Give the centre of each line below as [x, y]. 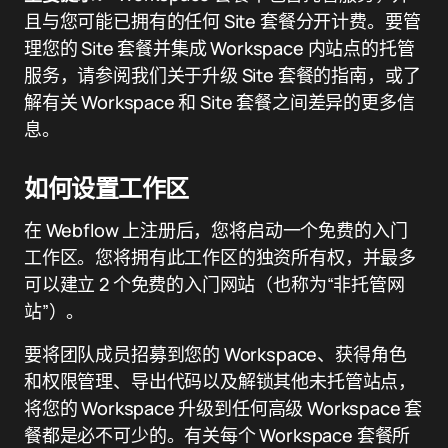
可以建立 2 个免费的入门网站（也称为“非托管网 [214, 284]
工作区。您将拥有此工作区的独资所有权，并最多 [220, 257]
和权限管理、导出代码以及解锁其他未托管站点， [220, 381]
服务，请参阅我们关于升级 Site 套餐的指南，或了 [222, 75]
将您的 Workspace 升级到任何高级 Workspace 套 [223, 408]
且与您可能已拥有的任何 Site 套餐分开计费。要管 [222, 21]
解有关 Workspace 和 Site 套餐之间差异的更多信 [219, 102]
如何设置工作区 [106, 188]
